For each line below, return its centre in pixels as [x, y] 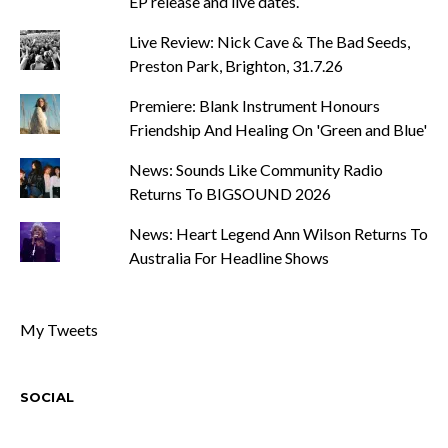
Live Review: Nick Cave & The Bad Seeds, [269, 42]
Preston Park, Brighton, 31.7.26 [235, 66]
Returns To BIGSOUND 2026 [229, 194]
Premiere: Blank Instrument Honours [254, 106]
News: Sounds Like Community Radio [255, 170]
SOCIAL [47, 397]
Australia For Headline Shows [228, 258]
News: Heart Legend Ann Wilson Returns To [278, 234]
